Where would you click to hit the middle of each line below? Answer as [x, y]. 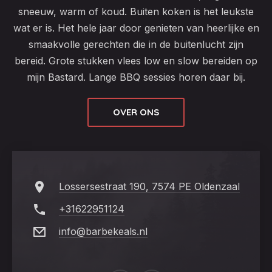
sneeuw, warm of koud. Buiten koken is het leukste [136, 12]
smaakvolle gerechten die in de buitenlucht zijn [136, 44]
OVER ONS [136, 112]
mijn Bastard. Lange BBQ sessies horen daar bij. [136, 77]
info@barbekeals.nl [103, 231]
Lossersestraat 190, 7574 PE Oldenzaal [149, 186]
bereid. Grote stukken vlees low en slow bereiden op [136, 61]
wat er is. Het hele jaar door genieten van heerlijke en [136, 28]
